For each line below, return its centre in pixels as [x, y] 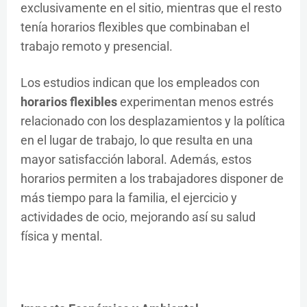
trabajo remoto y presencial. [97, 46]
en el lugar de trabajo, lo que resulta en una [137, 140]
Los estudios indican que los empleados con [140, 83]
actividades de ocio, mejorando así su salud [138, 217]
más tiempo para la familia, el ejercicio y [129, 198]
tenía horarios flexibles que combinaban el [135, 27]
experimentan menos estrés [197, 102]
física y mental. [62, 236]
